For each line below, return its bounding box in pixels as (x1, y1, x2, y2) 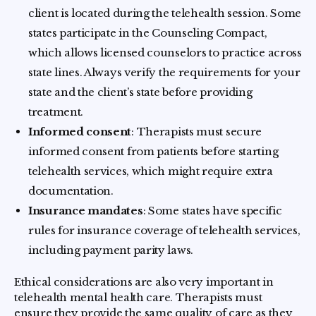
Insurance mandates (28, 204, 143, 218)
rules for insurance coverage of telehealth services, (28, 224, 300, 238)
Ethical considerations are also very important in (14, 275, 274, 289)
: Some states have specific (142, 204, 282, 218)
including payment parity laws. (28, 243, 193, 257)
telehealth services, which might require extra (28, 164, 273, 178)
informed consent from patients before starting (28, 145, 279, 159)
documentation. (28, 184, 114, 198)
